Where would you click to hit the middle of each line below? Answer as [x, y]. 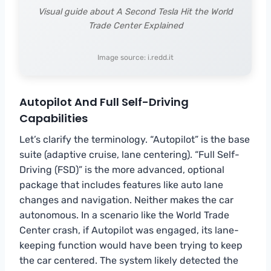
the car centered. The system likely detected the [129, 260]
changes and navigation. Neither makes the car [126, 200]
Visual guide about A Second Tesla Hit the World [135, 11]
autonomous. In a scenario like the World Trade [124, 215]
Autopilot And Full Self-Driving [104, 102]
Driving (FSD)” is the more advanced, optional [122, 169]
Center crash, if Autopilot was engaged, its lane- [129, 230]
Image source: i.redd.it [135, 57]
